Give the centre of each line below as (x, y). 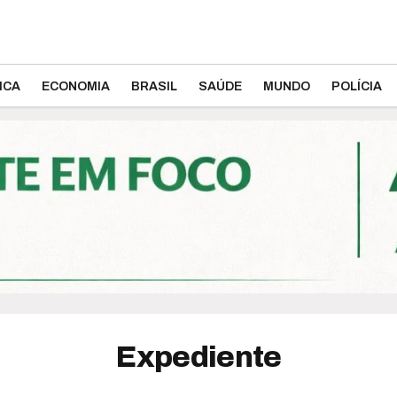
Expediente (198, 357)
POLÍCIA (357, 86)
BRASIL (154, 86)
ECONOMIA (76, 86)
